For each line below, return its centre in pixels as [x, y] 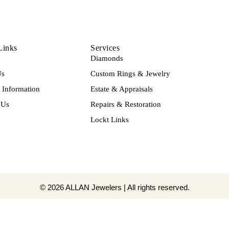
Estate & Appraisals [122, 89]
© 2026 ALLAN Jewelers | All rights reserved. [114, 187]
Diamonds [107, 58]
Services [105, 48]
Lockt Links [110, 119]
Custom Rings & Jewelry [130, 73]
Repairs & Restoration [126, 104]
